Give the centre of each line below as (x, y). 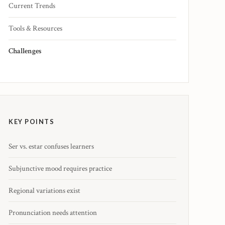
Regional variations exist (44, 191)
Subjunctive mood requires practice (60, 169)
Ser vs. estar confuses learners (51, 147)
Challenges (25, 51)
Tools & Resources (35, 29)
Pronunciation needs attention (53, 213)
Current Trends (32, 6)
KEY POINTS (31, 122)
